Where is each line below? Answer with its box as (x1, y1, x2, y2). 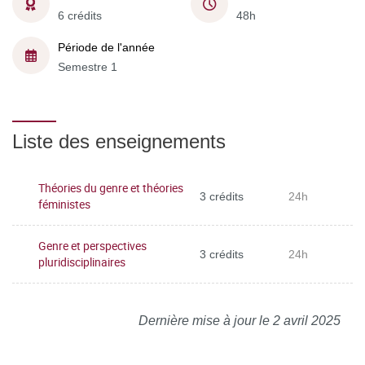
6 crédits (58, 8, 102, 22)
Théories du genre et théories (38, 180, 183, 196)
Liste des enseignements (12, 130, 226, 152)
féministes (38, 196, 90, 212)
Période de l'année (58, 40, 155, 54)
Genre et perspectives (38, 238, 147, 253)
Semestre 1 (58, 59, 117, 73)
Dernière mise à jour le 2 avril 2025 (139, 314, 341, 328)
